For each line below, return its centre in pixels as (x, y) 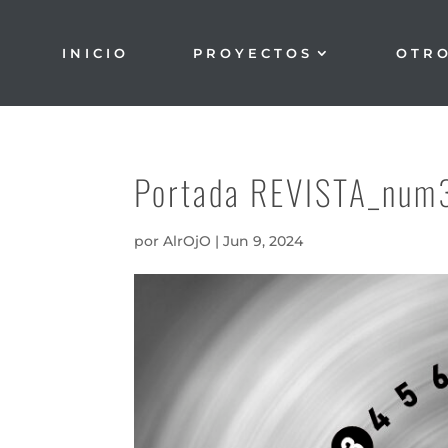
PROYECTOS (252, 53)
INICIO (96, 53)
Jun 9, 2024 (263, 241)
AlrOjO (187, 241)
